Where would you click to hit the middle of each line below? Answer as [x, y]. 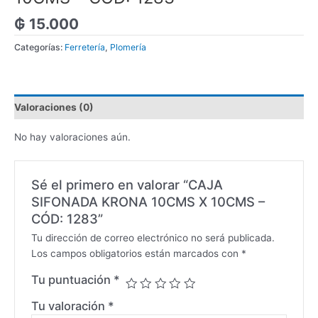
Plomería [128, 48]
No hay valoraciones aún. [72, 137]
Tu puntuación [72, 279]
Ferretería [85, 48]
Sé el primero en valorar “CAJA [127, 185]
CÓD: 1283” [67, 219]
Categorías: [39, 48]
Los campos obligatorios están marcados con [136, 253]
